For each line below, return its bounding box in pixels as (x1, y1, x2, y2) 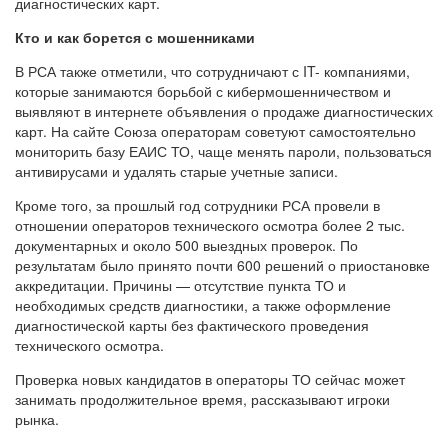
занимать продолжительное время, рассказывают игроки (15, 388, 390, 409)
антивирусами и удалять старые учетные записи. (15, 160, 338, 181)
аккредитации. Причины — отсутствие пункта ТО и (15, 274, 346, 295)
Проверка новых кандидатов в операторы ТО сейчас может (15, 368, 405, 389)
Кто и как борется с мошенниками (15, 26, 255, 47)
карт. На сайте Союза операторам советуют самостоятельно (15, 120, 416, 141)
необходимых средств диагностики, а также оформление (15, 294, 391, 315)
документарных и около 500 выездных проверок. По (15, 234, 358, 255)
